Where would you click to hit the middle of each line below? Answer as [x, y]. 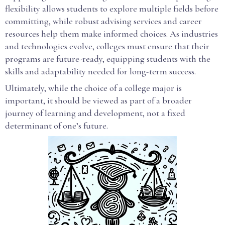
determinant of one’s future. [57, 126]
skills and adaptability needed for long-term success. [100, 71]
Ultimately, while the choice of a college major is [93, 88]
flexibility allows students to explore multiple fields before [112, 9]
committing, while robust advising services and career [103, 21]
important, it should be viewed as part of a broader [98, 100]
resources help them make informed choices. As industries [111, 34]
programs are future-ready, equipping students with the [108, 59]
